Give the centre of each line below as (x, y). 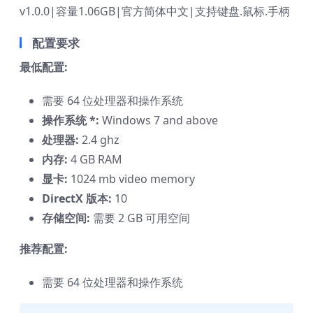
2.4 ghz (99, 139)
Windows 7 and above (159, 120)
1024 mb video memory (131, 179)
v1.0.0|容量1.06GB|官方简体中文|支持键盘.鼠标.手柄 (155, 11)
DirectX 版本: (77, 198)
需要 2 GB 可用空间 (140, 218)
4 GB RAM (95, 159)
